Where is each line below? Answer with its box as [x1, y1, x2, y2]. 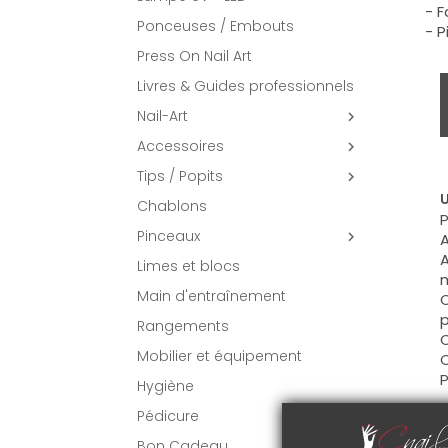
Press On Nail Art [137, 46, 252, 66]
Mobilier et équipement [137, 346, 302, 366]
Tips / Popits [137, 166, 223, 186]
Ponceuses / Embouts [137, 16, 294, 36]
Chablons [137, 196, 207, 216]
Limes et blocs [137, 256, 240, 276]
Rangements [137, 316, 229, 336]
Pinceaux [137, 226, 200, 246]
